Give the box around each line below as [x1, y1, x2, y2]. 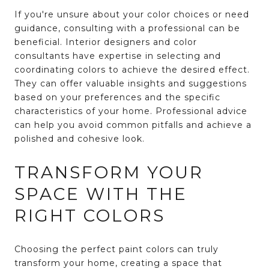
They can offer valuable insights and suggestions [14, 77, 247, 89]
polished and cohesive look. [14, 133, 145, 144]
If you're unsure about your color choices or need [14, 8, 249, 20]
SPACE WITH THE [14, 184, 187, 205]
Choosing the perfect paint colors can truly [14, 244, 219, 255]
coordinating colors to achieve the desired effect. [14, 64, 250, 75]
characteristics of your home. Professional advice [14, 105, 247, 116]
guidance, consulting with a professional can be [14, 22, 240, 34]
